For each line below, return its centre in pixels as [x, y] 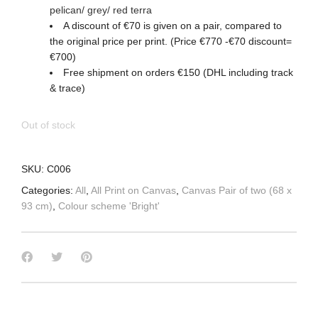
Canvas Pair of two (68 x [237, 191]
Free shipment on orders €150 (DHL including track [178, 73]
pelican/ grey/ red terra [101, 10]
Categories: [48, 191]
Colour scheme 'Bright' [109, 206]
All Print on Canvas [133, 191]
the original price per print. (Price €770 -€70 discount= [171, 42]
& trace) [67, 88]
